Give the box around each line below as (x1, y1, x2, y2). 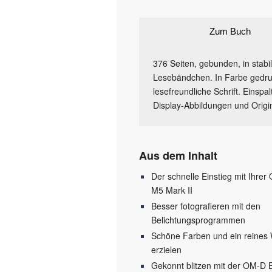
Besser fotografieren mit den (151, 200, 260, 212)
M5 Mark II (151, 184, 192, 197)
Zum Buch (209, 26, 251, 37)
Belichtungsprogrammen (151, 214, 245, 226)
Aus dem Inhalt (139, 148, 217, 164)
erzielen (151, 243, 182, 256)
